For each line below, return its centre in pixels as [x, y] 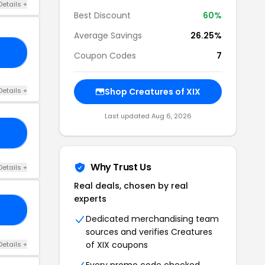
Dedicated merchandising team [152, 219]
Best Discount [102, 15]
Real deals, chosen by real [131, 186]
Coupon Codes [105, 56]
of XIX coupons [117, 245]
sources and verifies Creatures [149, 232]
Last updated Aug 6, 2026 [148, 116]
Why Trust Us [121, 167]
